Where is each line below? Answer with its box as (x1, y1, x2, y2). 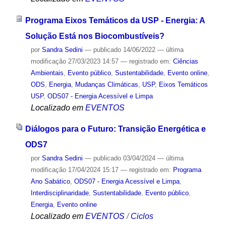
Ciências (173, 57, 198, 65)
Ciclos (130, 212, 153, 221)
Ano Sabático (30, 178, 70, 186)
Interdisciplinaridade (30, 189, 89, 197)
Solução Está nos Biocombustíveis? (25, 31, 164, 40)
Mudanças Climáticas (75, 80, 138, 88)
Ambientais (30, 69, 64, 77)
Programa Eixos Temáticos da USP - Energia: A (25, 16, 205, 25)
